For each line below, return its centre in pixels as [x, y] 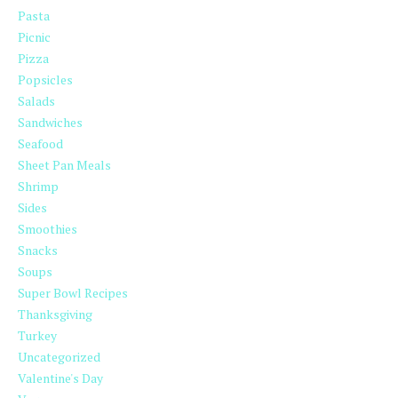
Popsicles [45, 80]
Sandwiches [50, 123]
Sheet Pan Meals [64, 165]
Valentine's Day [60, 378]
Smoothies [48, 229]
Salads [36, 101]
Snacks [38, 251]
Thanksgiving [55, 314]
